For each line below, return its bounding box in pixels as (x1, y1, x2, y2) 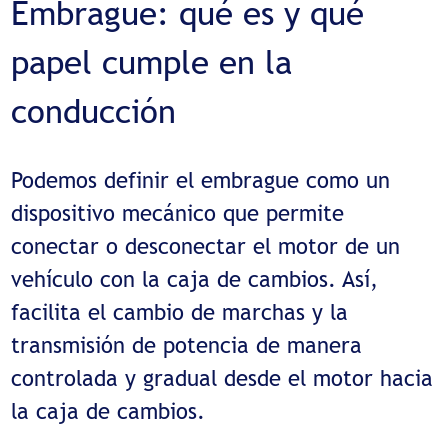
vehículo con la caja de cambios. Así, (11, 265, 379, 292)
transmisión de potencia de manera (11, 331, 363, 358)
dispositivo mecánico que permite (11, 199, 345, 226)
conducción (11, 92, 177, 131)
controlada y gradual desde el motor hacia (11, 364, 434, 391)
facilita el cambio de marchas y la (11, 298, 349, 325)
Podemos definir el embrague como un (11, 166, 391, 193)
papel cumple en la (11, 43, 293, 82)
